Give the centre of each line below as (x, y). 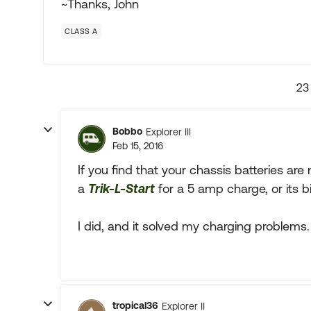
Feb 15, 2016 (138, 146)
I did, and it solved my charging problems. (194, 226)
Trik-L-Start (121, 188)
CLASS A (81, 31)
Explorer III (168, 132)
